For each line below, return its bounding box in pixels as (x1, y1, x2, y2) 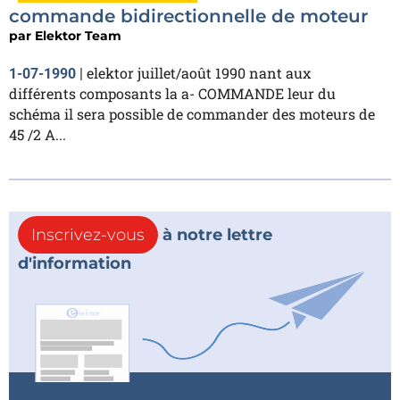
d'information (18, 254, 131, 274)
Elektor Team (35, 28, 121, 45)
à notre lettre (158, 225, 272, 246)
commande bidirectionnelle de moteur (9, 5, 368, 28)
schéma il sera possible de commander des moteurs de (9, 104, 375, 124)
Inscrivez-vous (31, 225, 145, 246)
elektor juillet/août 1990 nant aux (87, 63, 311, 83)
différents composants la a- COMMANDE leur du (9, 84, 336, 104)
